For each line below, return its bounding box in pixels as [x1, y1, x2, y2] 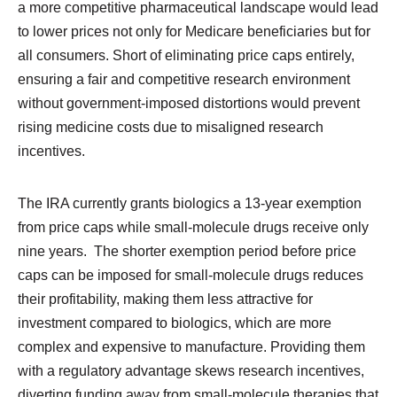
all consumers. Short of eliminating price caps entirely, [17, 46, 354, 63]
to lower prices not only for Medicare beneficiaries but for [17, 22, 370, 39]
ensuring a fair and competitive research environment [17, 70, 350, 87]
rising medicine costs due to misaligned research [17, 118, 323, 135]
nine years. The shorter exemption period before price [17, 243, 356, 260]
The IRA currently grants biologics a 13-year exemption [17, 195, 362, 212]
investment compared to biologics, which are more [17, 315, 331, 331]
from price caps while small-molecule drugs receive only [17, 219, 369, 236]
